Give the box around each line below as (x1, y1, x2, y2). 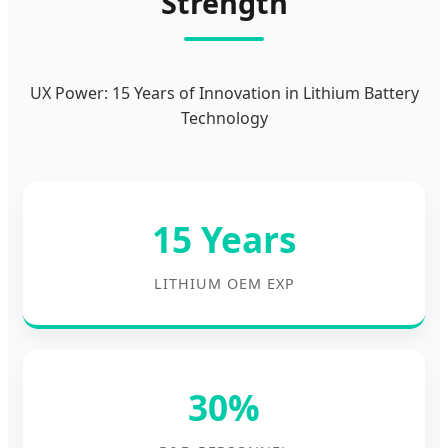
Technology (180, 107, 268, 130)
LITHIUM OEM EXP (153, 274, 295, 294)
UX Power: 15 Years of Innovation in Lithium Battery (29, 82, 419, 105)
